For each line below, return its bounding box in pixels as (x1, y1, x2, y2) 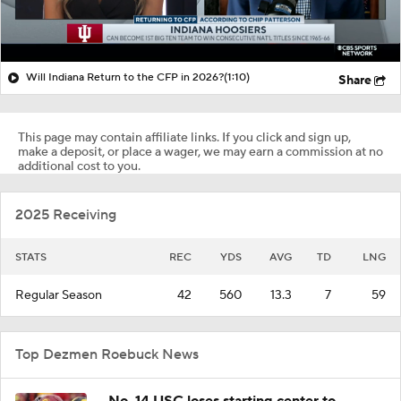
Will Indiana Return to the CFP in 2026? (26, 70, 224, 84)
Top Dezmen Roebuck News (15, 345, 199, 363)
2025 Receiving (15, 205, 116, 224)
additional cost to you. (18, 158, 141, 175)
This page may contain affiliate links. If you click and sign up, (18, 129, 351, 146)
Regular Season (15, 286, 102, 303)
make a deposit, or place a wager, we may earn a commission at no (18, 143, 383, 160)
